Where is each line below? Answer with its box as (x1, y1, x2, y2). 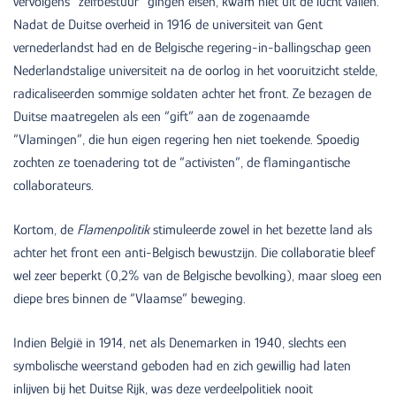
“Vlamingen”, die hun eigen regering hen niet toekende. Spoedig (13, 131, 360, 148)
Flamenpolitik (77, 221, 149, 238)
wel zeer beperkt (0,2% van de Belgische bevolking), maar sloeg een (13, 267, 382, 284)
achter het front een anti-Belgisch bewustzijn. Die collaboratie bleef (13, 244, 375, 261)
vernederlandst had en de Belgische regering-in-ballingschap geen (13, 39, 371, 56)
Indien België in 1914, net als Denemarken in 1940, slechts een (13, 334, 346, 351)
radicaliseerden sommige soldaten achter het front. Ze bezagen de (13, 85, 371, 102)
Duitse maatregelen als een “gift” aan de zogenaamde (13, 108, 309, 125)
